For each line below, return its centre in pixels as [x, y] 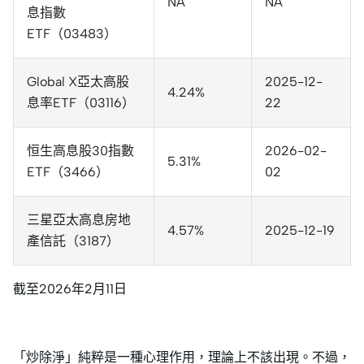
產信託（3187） [73, 240]
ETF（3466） [68, 171]
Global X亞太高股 [78, 81]
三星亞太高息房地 [79, 219]
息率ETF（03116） [81, 102]
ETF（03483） [72, 33]
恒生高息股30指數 [80, 150]
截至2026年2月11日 [70, 288]
